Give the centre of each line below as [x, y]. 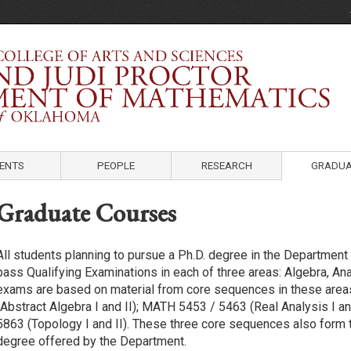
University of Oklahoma [175, 69]
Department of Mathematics [175, 54]
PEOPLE [116, 165]
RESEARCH [226, 165]
